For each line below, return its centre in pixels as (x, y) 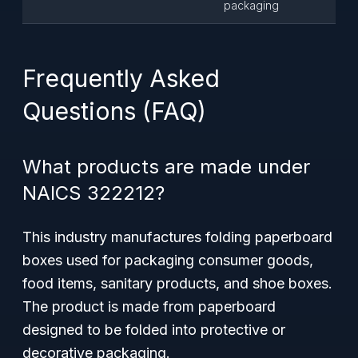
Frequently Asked (121, 78)
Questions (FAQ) (114, 111)
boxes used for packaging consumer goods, (168, 260)
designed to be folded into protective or (154, 330)
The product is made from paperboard (149, 306)
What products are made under (166, 167)
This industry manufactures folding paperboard (177, 237)
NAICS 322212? (93, 193)
